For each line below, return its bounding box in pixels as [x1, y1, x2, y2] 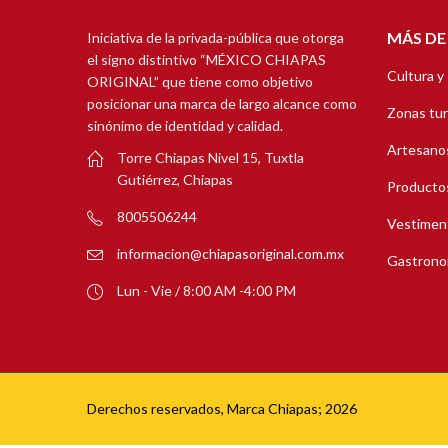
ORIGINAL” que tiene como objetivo [87, 73, 313, 91]
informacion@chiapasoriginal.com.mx [117, 244, 344, 262]
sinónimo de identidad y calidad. [87, 117, 283, 135]
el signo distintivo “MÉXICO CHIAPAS [87, 51, 326, 69]
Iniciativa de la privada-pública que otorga [87, 29, 344, 47]
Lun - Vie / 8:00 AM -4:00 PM [117, 281, 296, 299]
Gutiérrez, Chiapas [117, 170, 233, 188]
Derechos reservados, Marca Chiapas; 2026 [87, 399, 357, 417]
